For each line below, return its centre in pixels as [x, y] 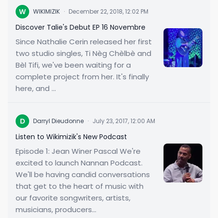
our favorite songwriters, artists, [73, 198]
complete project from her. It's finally [82, 77]
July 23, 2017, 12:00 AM [124, 121]
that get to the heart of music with [80, 186]
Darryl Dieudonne [58, 121]
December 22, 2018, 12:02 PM [109, 11]
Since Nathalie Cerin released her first [84, 42]
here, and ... [36, 88]
